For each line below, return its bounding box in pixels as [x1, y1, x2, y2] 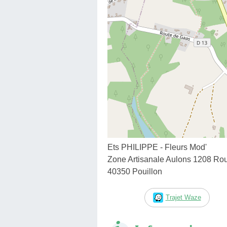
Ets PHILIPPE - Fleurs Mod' [107, 142, 207, 152]
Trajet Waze [165, 193, 201, 201]
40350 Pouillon [107, 167, 162, 176]
